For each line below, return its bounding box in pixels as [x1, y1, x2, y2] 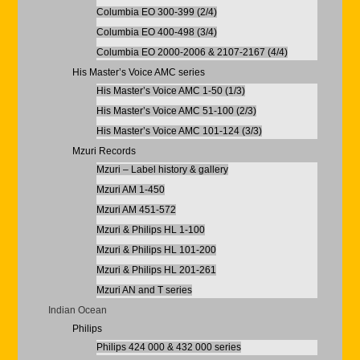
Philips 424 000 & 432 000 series [96, 342, 241, 353]
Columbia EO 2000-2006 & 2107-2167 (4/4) [96, 47, 288, 58]
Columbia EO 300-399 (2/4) [96, 6, 217, 18]
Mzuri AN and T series [96, 284, 192, 296]
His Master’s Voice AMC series [72, 67, 205, 78]
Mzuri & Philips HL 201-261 [96, 264, 216, 276]
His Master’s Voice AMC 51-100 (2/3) [96, 105, 256, 117]
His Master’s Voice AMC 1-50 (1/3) [96, 85, 245, 96]
